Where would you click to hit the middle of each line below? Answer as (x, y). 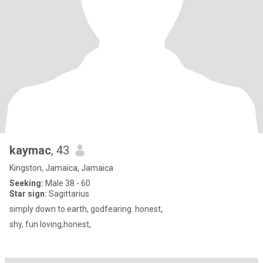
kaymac (30, 150)
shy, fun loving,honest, (50, 224)
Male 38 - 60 (67, 183)
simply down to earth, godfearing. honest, (86, 209)
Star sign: (28, 194)
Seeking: (26, 183)
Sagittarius (68, 194)
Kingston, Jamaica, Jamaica (61, 168)
